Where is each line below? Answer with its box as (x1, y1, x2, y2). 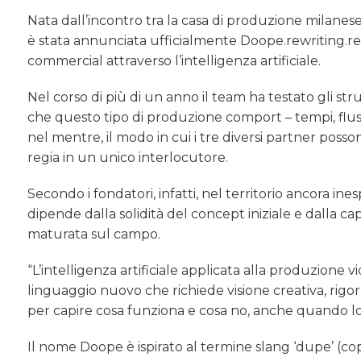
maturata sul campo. (27, 226, 161, 243)
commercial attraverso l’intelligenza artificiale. (27, 53, 322, 69)
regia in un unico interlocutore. (27, 150, 229, 166)
